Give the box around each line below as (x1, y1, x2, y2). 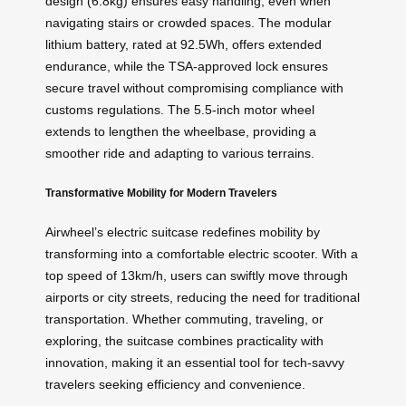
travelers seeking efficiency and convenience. (45, 377, 305, 392)
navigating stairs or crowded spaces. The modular (45, 15, 332, 31)
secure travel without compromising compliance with (45, 81, 343, 96)
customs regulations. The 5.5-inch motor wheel (45, 102, 314, 118)
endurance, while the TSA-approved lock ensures (45, 59, 328, 74)
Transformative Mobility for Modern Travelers (45, 186, 277, 198)
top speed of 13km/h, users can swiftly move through (45, 268, 348, 284)
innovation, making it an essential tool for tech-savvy (45, 355, 344, 371)
